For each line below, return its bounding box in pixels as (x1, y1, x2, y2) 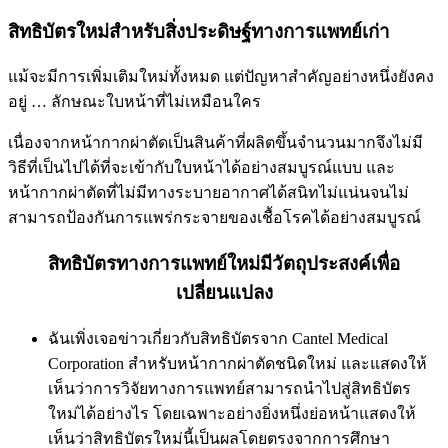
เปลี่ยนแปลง (175, 282, 273, 304)
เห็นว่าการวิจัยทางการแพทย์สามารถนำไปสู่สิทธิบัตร (48, 379, 411, 397)
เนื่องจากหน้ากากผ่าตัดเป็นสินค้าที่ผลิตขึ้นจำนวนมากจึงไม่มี (8, 134, 423, 152)
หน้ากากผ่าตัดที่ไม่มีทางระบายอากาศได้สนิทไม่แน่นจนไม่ (8, 184, 409, 202)
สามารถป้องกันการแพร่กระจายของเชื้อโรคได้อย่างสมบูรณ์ (8, 209, 421, 227)
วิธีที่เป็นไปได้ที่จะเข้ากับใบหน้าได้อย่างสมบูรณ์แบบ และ (8, 159, 395, 177)
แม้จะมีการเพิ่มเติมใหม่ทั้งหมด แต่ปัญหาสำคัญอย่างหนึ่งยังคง (8, 68, 434, 86)
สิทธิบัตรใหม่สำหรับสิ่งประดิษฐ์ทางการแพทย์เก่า (8, 20, 390, 42)
